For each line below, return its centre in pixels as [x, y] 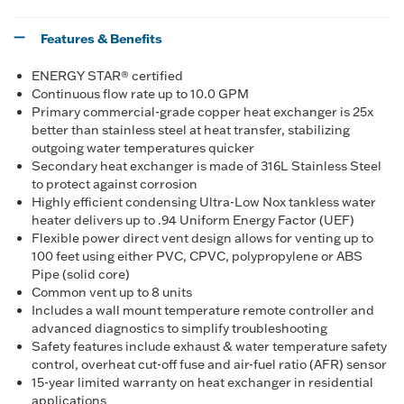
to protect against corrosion [115, 184]
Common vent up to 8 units [112, 292]
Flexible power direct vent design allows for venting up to [202, 238]
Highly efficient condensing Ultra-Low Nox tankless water [204, 202]
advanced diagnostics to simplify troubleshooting [179, 328]
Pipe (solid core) [81, 274]
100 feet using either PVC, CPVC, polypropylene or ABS [197, 256]
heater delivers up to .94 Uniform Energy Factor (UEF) [193, 220]
